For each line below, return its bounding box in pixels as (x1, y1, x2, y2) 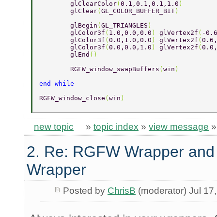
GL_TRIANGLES (101, 22, 148, 30)
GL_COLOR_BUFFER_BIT (101, 7, 175, 15)
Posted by (62, 186, 108, 196)
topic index (93, 122, 139, 132)
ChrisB (107, 186, 136, 196)
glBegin (70, 22, 97, 30)
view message (149, 122, 209, 132)
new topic (34, 122, 74, 132)
